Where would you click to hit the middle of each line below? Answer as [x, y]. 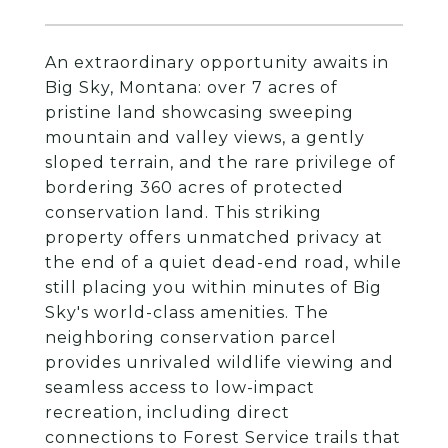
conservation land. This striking [183, 212]
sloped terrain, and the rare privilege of [220, 162]
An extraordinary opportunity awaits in [217, 62]
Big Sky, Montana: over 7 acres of [191, 87]
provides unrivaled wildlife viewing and [219, 362]
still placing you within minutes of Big [213, 287]
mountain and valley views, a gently [205, 137]
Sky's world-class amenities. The [187, 312]
